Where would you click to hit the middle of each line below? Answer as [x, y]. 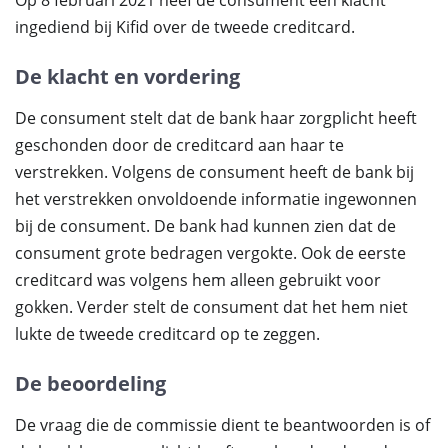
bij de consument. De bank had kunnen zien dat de [205, 226]
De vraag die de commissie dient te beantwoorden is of [222, 425]
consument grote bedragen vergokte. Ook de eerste [210, 253]
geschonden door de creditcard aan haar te [179, 145]
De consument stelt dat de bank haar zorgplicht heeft [216, 118]
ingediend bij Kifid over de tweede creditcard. [185, 27]
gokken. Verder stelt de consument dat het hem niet [211, 307]
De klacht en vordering [127, 76]
